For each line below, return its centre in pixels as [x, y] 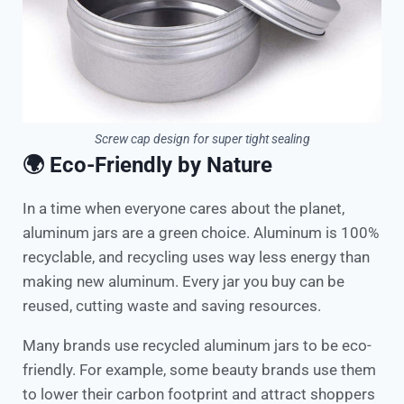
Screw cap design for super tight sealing [202, 138]
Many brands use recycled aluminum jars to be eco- [197, 345]
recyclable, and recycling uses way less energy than [196, 257]
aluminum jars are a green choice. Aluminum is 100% [201, 232]
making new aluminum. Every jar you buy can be [184, 281]
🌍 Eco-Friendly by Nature [147, 165]
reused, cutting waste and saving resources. [172, 305]
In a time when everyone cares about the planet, [184, 208]
